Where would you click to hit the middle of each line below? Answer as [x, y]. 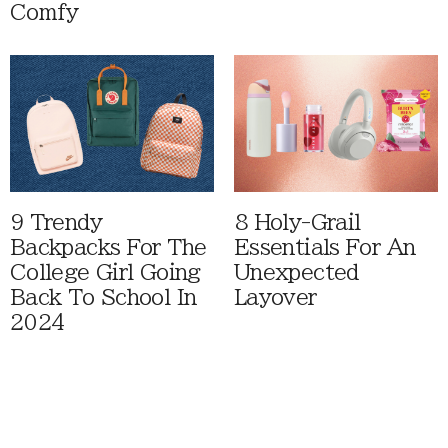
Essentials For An [325, 248]
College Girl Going [105, 273]
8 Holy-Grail [297, 223]
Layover [275, 298]
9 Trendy [56, 223]
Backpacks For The [108, 248]
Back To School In [103, 298]
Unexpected [296, 273]
